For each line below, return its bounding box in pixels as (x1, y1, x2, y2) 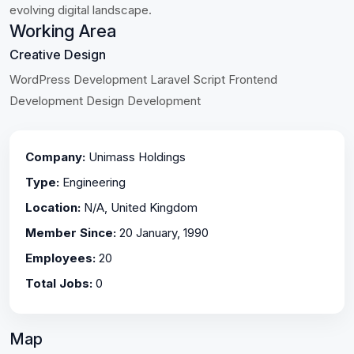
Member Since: (25, 225, 116, 240)
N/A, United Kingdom (81, 200, 198, 215)
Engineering (59, 175, 126, 190)
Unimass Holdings (85, 149, 186, 164)
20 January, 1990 (116, 225, 209, 240)
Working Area (9, 21, 116, 41)
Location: (25, 200, 81, 215)
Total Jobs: (25, 276, 92, 291)
